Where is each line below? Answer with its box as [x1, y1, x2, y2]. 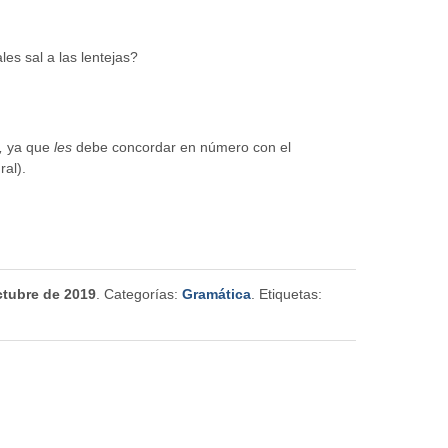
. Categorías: [95, 285, 182, 302]
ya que [2, 138, 54, 155]
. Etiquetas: [250, 285, 322, 302]
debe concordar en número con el [75, 138, 291, 155]
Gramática [181, 285, 251, 302]
